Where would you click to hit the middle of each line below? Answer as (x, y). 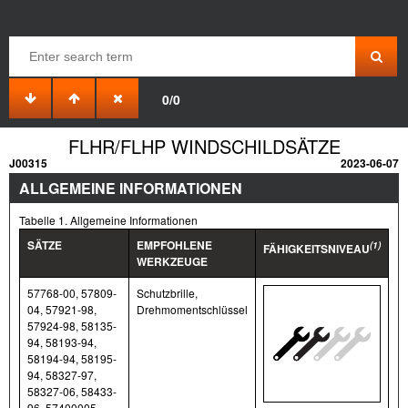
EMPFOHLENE (174, 245)
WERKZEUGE (172, 261)
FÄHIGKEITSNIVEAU (316, 248)
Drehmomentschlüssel (192, 309)
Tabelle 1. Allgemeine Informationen (108, 219)
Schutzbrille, (167, 292)
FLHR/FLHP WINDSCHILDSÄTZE (204, 146)
